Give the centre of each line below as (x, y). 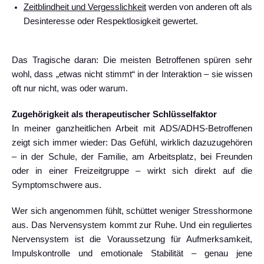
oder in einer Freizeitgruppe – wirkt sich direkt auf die (132, 171)
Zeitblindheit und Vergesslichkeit (85, 7)
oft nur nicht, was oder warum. (70, 88)
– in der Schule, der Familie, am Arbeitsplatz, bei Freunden (132, 156)
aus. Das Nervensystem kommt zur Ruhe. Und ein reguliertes (132, 225)
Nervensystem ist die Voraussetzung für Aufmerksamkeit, (132, 239)
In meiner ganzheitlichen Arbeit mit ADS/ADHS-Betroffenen (132, 128)
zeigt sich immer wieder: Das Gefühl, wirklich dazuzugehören (132, 142)
